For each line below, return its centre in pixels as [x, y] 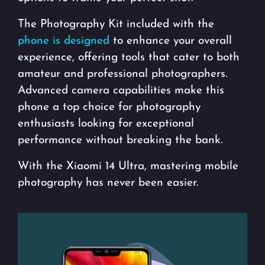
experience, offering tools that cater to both [129, 58]
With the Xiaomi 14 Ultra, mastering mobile [128, 167]
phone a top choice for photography [109, 108]
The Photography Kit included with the [116, 25]
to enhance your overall [171, 41]
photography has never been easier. [108, 183]
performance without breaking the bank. [120, 141]
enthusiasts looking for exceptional [106, 124]
